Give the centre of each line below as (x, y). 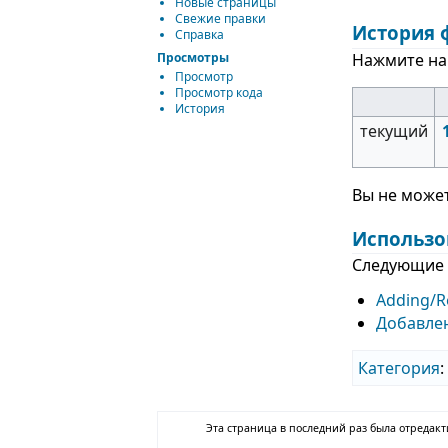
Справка (199, 34)
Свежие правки (220, 18)
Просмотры (193, 57)
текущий (393, 130)
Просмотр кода (219, 93)
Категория (399, 368)
